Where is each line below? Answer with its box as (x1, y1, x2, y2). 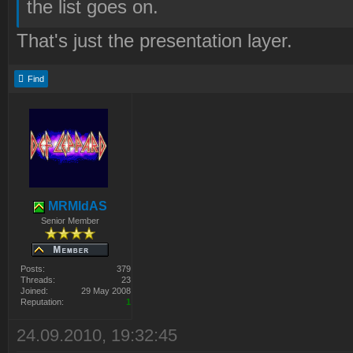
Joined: (20, 286, 48, 296)
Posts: (20, 264, 45, 274)
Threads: (20, 275, 55, 285)
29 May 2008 (81, 286, 131, 296)
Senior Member (40, 216, 99, 226)
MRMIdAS (44, 199, 107, 214)
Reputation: (20, 297, 64, 307)
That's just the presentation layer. (17, 30, 292, 52)
